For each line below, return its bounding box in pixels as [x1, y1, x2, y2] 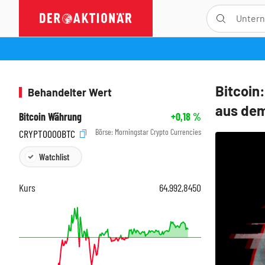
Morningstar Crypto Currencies [115, 127, 201, 137]
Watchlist [39, 150, 69, 162]
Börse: [95, 127, 115, 137]
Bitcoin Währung [19, 110, 82, 123]
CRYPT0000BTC [19, 127, 77, 140]
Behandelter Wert [28, 86, 112, 99]
